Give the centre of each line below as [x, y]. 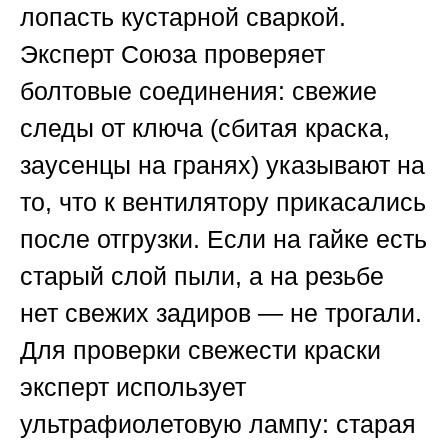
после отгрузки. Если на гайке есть [223, 239]
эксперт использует [133, 387]
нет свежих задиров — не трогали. [221, 313]
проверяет [261, 54]
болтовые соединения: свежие [198, 91]
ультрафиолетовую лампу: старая [218, 424]
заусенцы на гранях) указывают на [222, 165]
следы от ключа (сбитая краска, [205, 128]
